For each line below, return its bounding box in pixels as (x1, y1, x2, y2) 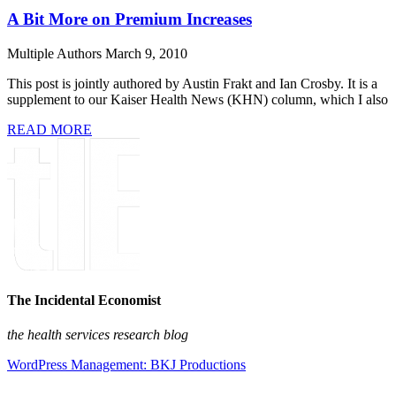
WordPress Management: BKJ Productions (7, 357, 246, 373)
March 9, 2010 (105, 45, 187, 61)
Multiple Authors (7, 45, 105, 61)
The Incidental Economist (7, 293, 161, 308)
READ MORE (7, 121, 92, 137)
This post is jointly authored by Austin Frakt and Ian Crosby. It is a (7, 75, 377, 91)
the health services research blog (7, 327, 188, 343)
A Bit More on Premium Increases (7, 10, 252, 29)
